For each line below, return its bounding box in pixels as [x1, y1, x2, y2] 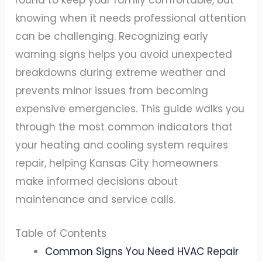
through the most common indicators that [15, 120, 233, 135]
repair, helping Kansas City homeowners [15, 156, 219, 171]
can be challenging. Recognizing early [15, 29, 209, 44]
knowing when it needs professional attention [15, 11, 247, 26]
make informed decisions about [15, 174, 178, 189]
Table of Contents [15, 226, 107, 241]
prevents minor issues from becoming [15, 84, 209, 98]
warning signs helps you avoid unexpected [15, 47, 233, 62]
